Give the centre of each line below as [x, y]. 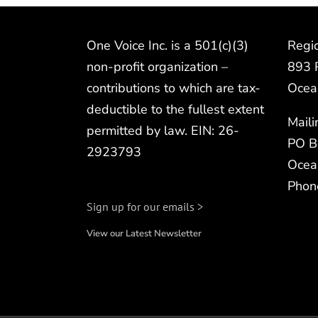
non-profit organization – [157, 66]
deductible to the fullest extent [175, 109]
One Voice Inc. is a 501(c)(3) [168, 45]
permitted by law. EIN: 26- [163, 130]
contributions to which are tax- [174, 88]
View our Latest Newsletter [144, 234]
